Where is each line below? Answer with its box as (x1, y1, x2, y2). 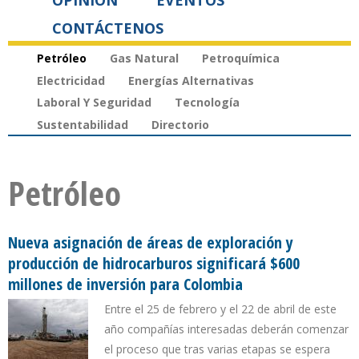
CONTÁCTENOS (52, 18, 163, 38)
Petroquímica (202, 50, 280, 66)
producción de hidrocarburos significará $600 (8, 252, 300, 275)
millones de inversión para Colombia (8, 273, 243, 296)
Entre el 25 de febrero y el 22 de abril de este (104, 301, 337, 317)
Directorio (151, 117, 209, 133)
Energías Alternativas (128, 72, 254, 88)
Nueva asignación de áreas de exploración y (8, 232, 293, 254)
